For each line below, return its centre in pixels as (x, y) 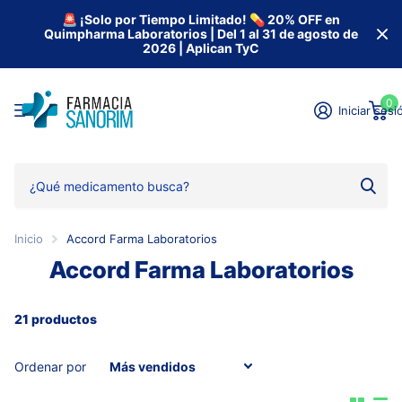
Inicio (29, 239)
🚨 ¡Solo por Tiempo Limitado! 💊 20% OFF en (201, 19)
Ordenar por (50, 367)
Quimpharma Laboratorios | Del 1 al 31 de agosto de (201, 34)
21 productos (56, 319)
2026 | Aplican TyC (201, 48)
